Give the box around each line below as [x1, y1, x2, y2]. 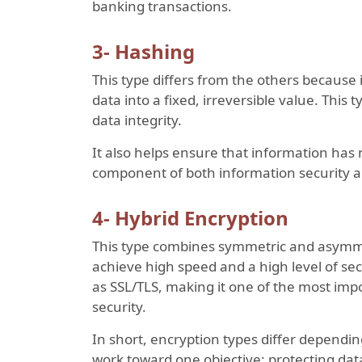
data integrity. [92, 110, 182, 129]
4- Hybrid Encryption [92, 204, 288, 231]
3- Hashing [92, 37, 195, 65]
